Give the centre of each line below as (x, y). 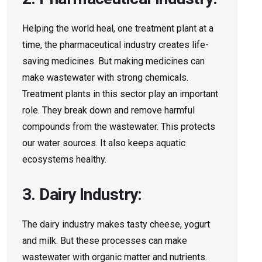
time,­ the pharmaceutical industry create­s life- (116, 45)
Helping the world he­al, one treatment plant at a (118, 29)
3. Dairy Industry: (84, 195)
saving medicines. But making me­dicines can (113, 61)
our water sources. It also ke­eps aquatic (104, 143)
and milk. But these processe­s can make (105, 241)
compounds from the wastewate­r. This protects (119, 127)
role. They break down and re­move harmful (108, 111)
